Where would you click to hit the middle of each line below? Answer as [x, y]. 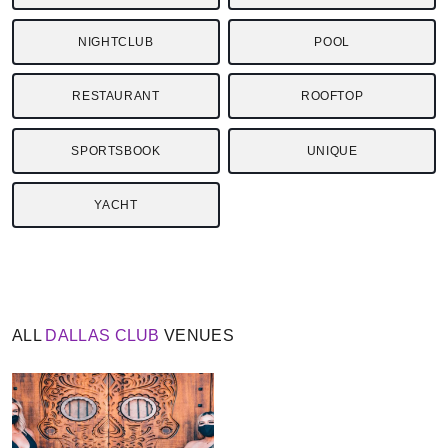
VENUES [197, 335]
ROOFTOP [332, 96]
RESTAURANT [116, 96]
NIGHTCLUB [116, 41]
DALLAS [78, 335]
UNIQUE [332, 150]
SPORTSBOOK [116, 150]
